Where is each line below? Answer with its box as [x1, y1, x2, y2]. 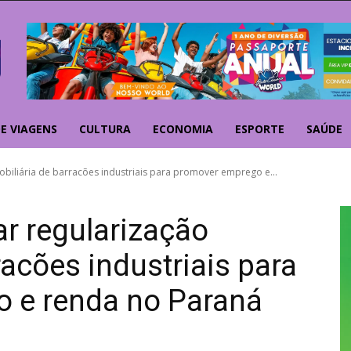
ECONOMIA [153, 121, 213, 137]
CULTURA [79, 121, 131, 137]
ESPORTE [235, 121, 284, 137]
